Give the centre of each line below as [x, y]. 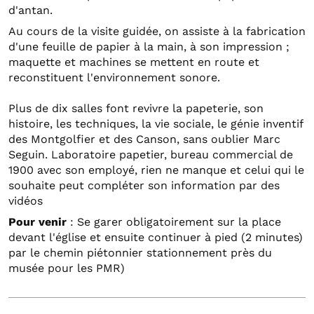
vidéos [26, 201]
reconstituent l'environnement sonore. [114, 78]
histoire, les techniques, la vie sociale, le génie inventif [156, 124]
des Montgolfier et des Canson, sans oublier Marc [144, 139]
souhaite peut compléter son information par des [144, 186]
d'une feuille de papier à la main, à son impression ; [149, 47]
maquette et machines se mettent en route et [134, 62]
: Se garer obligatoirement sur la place [174, 222]
